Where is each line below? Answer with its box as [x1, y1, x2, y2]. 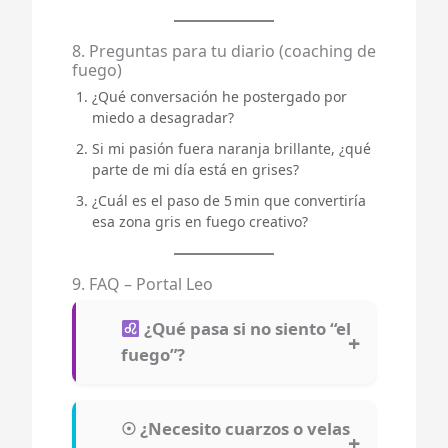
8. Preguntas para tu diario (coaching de [72, 40, 376, 63]
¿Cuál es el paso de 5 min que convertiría [92, 191, 366, 211]
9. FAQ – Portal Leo [72, 273, 213, 296]
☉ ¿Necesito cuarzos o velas [120, 417, 350, 441]
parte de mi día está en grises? [92, 160, 299, 180]
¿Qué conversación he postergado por [92, 87, 347, 107]
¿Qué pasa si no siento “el [139, 317, 351, 341]
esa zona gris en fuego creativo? [92, 212, 308, 232]
